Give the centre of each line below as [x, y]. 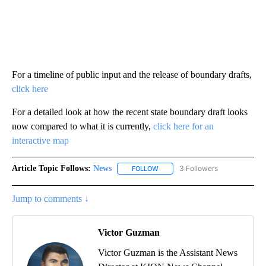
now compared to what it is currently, [83, 126]
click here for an [183, 126]
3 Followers [199, 169]
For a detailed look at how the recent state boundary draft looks [130, 112]
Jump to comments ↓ [50, 199]
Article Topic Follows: [51, 169]
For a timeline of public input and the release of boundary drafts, [132, 75]
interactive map [40, 141]
